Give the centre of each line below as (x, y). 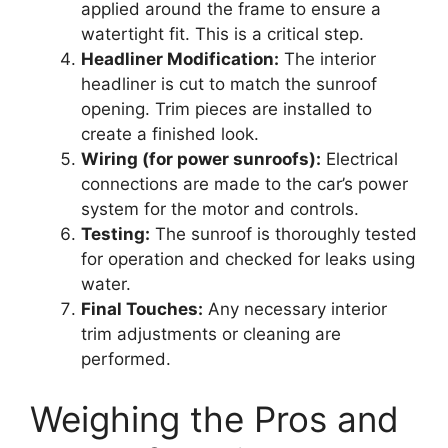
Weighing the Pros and (214, 418)
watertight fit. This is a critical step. (222, 34)
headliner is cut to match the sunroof (229, 84)
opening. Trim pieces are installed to (226, 109)
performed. (126, 359)
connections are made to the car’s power (244, 184)
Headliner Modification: (180, 59)
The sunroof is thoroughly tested (283, 234)
